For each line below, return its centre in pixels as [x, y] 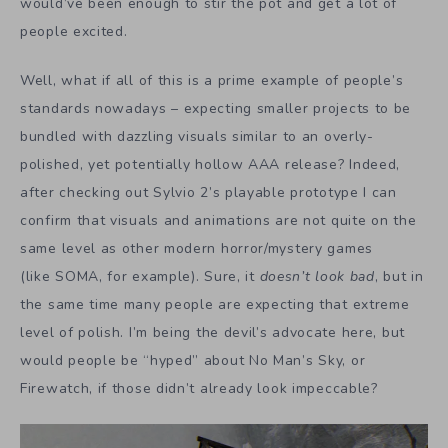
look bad [345, 276]
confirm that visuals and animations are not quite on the [218, 220]
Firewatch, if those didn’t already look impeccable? [199, 388]
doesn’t [285, 276]
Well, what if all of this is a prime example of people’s [212, 80]
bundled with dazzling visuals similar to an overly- [197, 136]
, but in [399, 276]
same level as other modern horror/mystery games [196, 248]
